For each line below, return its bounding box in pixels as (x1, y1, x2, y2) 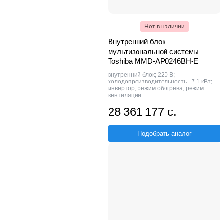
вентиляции (108, 91, 141, 99)
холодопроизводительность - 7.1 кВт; (108, 78, 212, 85)
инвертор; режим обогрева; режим (108, 84, 204, 92)
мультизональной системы (108, 47, 199, 55)
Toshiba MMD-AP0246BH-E (108, 56, 198, 65)
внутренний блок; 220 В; (108, 71, 175, 78)
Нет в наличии (144, 23, 185, 30)
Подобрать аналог (137, 129, 192, 137)
